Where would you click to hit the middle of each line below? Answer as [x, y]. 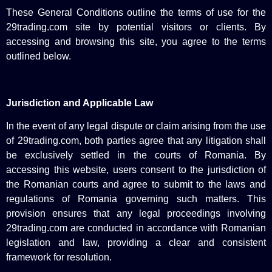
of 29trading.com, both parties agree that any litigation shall [136, 140]
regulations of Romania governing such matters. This [136, 199]
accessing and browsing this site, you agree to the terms [136, 41]
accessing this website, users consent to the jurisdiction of [136, 169]
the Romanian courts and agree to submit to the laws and [136, 184]
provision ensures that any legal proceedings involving [136, 213]
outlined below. [39, 56]
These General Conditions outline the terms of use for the [136, 12]
